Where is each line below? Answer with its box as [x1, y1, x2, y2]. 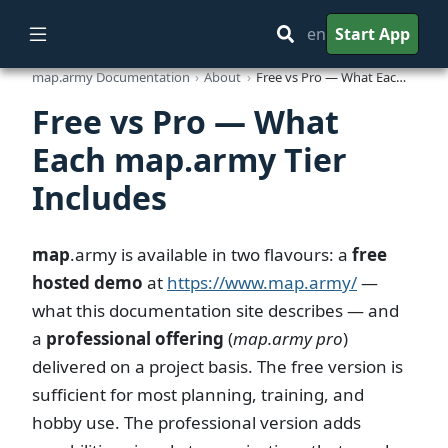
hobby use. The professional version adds [32, 411, 361, 435]
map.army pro [233, 327, 343, 351]
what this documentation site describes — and [32, 299, 399, 323]
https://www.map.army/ [167, 271, 357, 295]
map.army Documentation [32, 67, 190, 86]
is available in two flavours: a [117, 243, 352, 267]
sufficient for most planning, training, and [32, 383, 364, 407]
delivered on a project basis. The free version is [32, 355, 403, 379]
